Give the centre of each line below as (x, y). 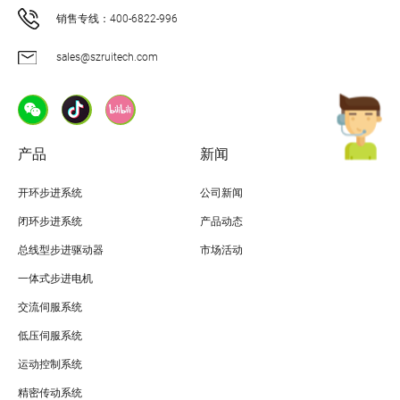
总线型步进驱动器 (61, 250)
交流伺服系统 (50, 307)
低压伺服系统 (50, 335)
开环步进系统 (50, 192)
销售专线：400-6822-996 (117, 18)
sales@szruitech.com (107, 57)
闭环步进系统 (50, 221)
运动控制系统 (50, 364)
